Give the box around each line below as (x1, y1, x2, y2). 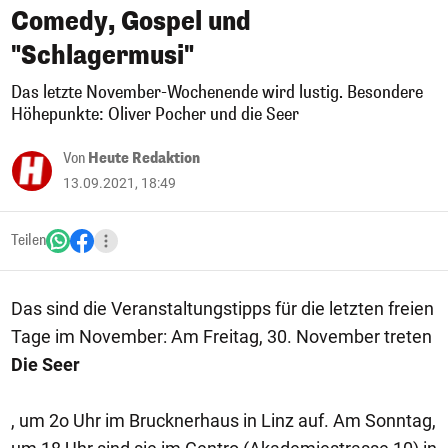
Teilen (11, 231, 46, 250)
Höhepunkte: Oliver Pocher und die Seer (11, 103, 299, 126)
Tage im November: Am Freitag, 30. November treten (11, 326, 432, 347)
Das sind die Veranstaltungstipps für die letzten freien (11, 298, 434, 319)
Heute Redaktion (88, 149, 200, 168)
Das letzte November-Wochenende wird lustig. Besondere (11, 81, 423, 104)
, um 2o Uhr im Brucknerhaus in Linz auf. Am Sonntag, (11, 410, 436, 431)
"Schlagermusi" (11, 39, 194, 72)
